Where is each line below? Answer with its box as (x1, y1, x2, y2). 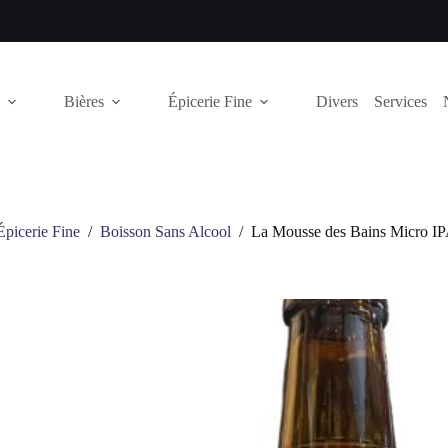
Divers (315, 93, 358, 110)
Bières (63, 93, 104, 110)
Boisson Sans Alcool (99, 223, 231, 241)
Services (373, 93, 427, 110)
